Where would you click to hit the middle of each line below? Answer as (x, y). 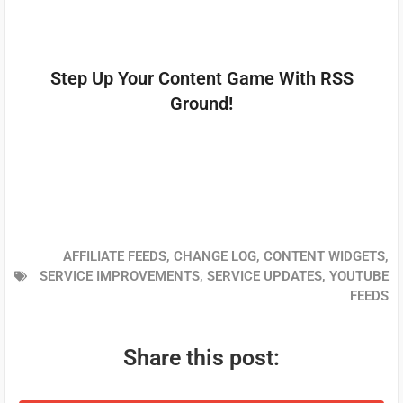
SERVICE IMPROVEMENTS (120, 276)
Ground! (201, 103)
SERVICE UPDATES (264, 276)
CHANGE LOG (215, 256)
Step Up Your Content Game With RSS (201, 78)
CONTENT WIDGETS (324, 256)
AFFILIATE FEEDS (115, 256)
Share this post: (201, 357)
